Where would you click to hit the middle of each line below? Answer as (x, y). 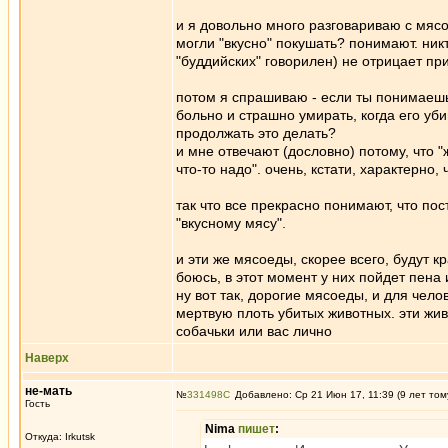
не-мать (48, 391)
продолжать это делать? (256, 133)
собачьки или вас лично (254, 331)
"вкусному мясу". (231, 223)
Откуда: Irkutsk (60, 436)
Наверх (47, 358)
